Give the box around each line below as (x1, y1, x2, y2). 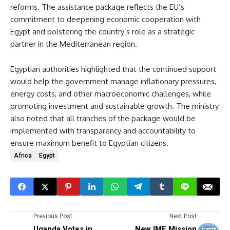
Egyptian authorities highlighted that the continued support (10, 64, 216, 74)
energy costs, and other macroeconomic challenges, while (10, 89, 211, 99)
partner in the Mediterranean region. (10, 39, 137, 49)
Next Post (169, 213, 197, 220)
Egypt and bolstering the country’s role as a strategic (10, 27, 195, 36)
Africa (14, 152, 32, 159)
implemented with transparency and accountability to (10, 126, 196, 136)
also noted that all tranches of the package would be (10, 113, 196, 123)
